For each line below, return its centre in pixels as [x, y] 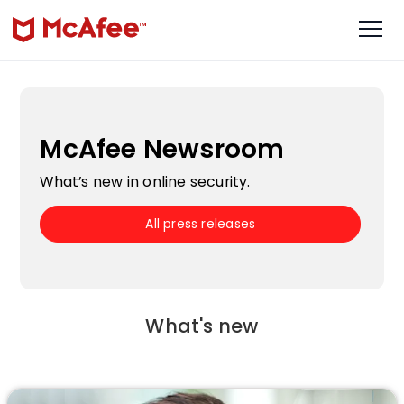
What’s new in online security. [145, 181]
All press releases [201, 224]
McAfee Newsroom [162, 149]
